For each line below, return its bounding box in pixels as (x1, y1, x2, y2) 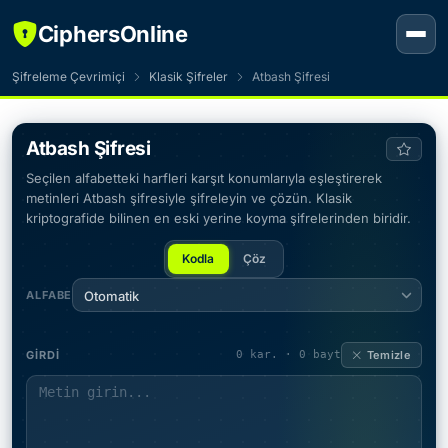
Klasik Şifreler (149, 69, 228, 84)
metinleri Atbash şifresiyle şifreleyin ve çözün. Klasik (26, 190, 352, 207)
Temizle (366, 348, 411, 363)
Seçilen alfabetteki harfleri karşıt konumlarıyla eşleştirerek (26, 170, 382, 187)
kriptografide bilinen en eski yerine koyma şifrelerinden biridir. (26, 210, 411, 227)
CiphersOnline (37, 21, 188, 47)
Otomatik (84, 288, 140, 305)
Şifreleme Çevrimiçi (12, 69, 125, 84)
